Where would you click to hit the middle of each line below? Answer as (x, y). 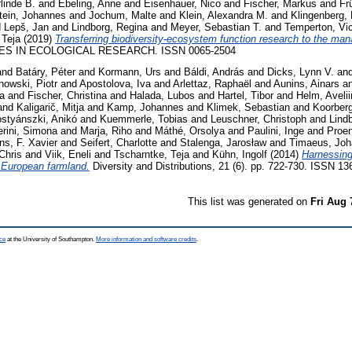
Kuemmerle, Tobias (144, 119)
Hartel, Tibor (246, 96)
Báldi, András (214, 72)
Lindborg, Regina (110, 27)
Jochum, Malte (123, 15)
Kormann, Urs (130, 72)
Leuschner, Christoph (258, 119)
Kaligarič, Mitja (50, 108)
